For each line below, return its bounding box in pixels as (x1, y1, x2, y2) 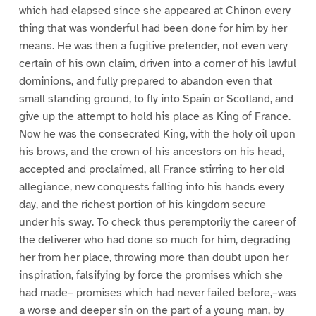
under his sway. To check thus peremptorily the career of (18, 215, 296, 230)
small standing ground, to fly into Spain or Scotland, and (18, 92, 293, 107)
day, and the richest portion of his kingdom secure (18, 197, 266, 212)
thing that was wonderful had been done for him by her (18, 21, 287, 36)
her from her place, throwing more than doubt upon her (18, 250, 288, 265)
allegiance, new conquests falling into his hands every (18, 180, 284, 195)
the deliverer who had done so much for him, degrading (18, 233, 291, 248)
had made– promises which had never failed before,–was (18, 286, 296, 300)
